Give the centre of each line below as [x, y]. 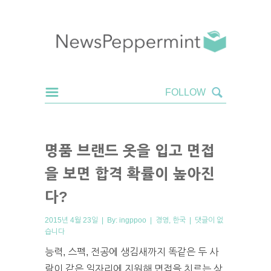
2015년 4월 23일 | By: [82, 220]
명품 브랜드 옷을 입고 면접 [130, 151]
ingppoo [133, 220]
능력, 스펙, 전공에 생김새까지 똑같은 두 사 [132, 252]
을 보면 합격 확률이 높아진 [130, 174]
